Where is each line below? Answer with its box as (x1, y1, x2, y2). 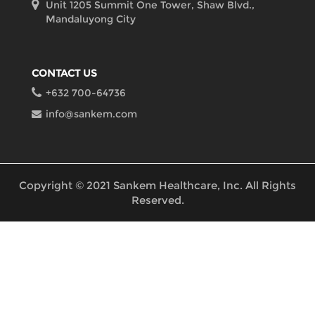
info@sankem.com (46, 108, 137, 121)
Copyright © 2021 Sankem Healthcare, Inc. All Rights (19, 179, 296, 193)
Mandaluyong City (46, 12, 136, 25)
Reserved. (131, 193, 184, 207)
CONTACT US (32, 66, 97, 79)
